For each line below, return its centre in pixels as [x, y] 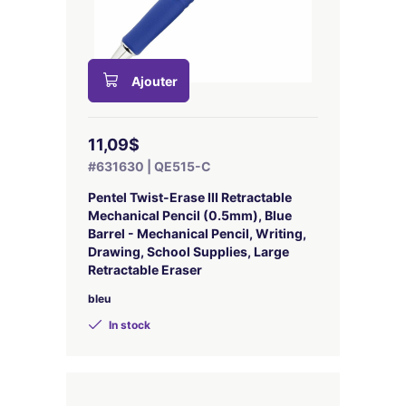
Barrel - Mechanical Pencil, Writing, [197, 233]
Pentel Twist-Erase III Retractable [190, 197]
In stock [128, 325]
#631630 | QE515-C [150, 166]
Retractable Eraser [145, 270]
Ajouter [155, 81]
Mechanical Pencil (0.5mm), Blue [190, 215]
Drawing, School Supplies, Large [188, 251]
